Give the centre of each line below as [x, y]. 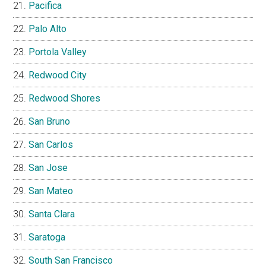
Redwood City [58, 75]
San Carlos [51, 145]
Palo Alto [48, 29]
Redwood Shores [65, 99]
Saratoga [47, 237]
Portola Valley [58, 52]
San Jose [48, 168]
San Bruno [50, 122]
